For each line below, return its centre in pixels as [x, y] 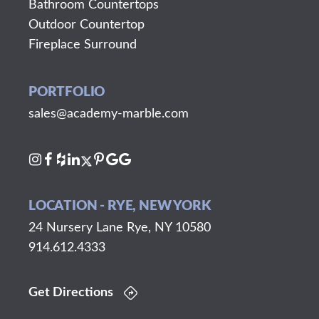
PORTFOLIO [67, 92]
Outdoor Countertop [87, 25]
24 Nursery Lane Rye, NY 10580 [120, 228]
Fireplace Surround [83, 45]
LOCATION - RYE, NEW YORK [120, 206]
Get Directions [71, 292]
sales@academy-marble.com [109, 114]
